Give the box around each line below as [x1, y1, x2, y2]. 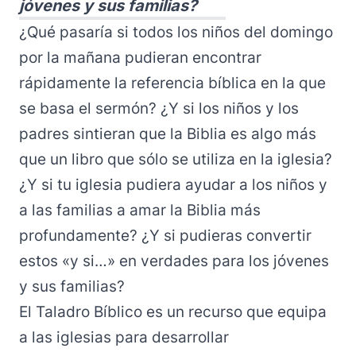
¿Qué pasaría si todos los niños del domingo [19, 23, 333, 41]
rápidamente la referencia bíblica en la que [19, 74, 326, 92]
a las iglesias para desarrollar [19, 328, 229, 346]
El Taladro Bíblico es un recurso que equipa [19, 303, 327, 321]
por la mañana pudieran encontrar [19, 48, 261, 67]
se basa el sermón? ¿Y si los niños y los [19, 99, 299, 118]
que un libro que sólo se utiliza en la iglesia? [19, 150, 332, 168]
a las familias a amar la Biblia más [19, 201, 261, 219]
